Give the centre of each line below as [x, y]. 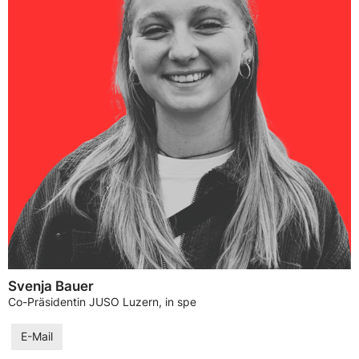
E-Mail [37, 336]
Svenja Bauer [51, 286]
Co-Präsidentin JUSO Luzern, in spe [102, 303]
